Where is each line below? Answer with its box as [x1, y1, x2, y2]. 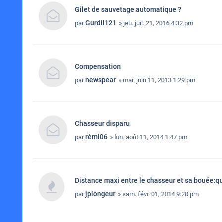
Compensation [75, 62, 121, 70]
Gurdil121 [85, 19, 116, 27]
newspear [85, 76, 116, 84]
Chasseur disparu [75, 119, 130, 127]
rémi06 [85, 133, 108, 141]
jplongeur [85, 190, 115, 198]
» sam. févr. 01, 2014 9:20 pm [116, 190, 199, 198]
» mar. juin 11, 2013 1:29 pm [117, 76, 195, 84]
